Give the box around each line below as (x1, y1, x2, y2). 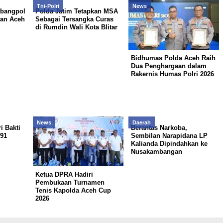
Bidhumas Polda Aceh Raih (130, 54, 216, 62)
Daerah (132, 119, 151, 125)
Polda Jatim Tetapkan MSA (35, 7, 118, 15)
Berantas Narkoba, (130, 124, 187, 131)
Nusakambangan (130, 148, 182, 155)
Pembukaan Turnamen (35, 179, 105, 186)
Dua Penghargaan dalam (130, 62, 207, 70)
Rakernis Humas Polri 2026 (130, 70, 214, 78)
